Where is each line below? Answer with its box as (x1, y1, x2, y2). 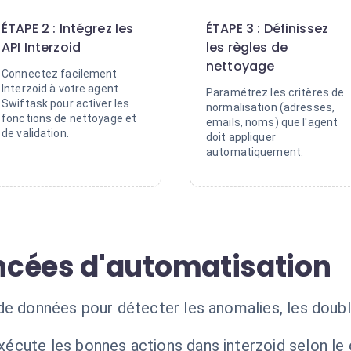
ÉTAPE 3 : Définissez (206, 20, 329, 38)
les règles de (206, 38, 288, 56)
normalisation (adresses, (206, 101, 335, 114)
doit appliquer (206, 131, 276, 143)
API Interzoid (2, 38, 81, 56)
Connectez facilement (2, 67, 118, 80)
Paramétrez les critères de (206, 86, 345, 99)
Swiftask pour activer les (2, 97, 130, 110)
